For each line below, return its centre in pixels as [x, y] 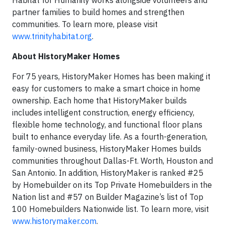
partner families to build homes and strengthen [98, 12]
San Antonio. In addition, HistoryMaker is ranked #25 [108, 173]
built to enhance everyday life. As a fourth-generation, [110, 137]
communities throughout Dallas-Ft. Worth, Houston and [113, 161]
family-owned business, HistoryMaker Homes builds [107, 149]
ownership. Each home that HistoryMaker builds [99, 101]
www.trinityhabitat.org [52, 36]
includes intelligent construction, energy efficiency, [103, 113]
